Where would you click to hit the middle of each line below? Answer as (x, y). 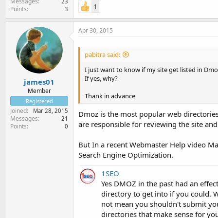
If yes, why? (101, 78)
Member (39, 91)
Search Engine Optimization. (126, 155)
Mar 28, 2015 (51, 111)
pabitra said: (102, 54)
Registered (39, 101)
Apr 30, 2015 (96, 30)
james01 (39, 82)
